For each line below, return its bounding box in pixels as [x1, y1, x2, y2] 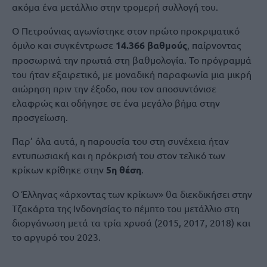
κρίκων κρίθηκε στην [12, 163, 104, 175]
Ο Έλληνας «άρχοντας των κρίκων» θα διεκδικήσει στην [12, 188, 252, 200]
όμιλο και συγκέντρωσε [12, 39, 116, 51]
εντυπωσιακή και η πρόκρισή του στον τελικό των [12, 149, 225, 161]
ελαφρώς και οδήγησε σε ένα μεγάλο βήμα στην [12, 97, 220, 108]
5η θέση [104, 163, 141, 176]
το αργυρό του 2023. [12, 231, 101, 243]
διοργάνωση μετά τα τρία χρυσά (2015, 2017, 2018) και [12, 216, 250, 228]
